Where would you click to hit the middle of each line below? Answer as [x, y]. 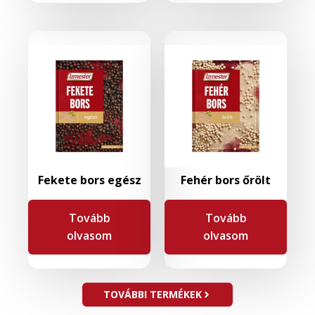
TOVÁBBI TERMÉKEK [153, 295]
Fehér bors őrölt [226, 180]
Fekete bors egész [89, 180]
